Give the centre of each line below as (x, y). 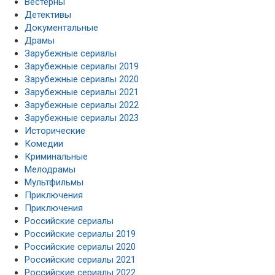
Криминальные (56, 156)
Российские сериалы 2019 (80, 234)
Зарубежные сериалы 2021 (82, 92)
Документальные (61, 27)
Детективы (48, 14)
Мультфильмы (54, 182)
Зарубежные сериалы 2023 (82, 118)
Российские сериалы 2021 (80, 259)
